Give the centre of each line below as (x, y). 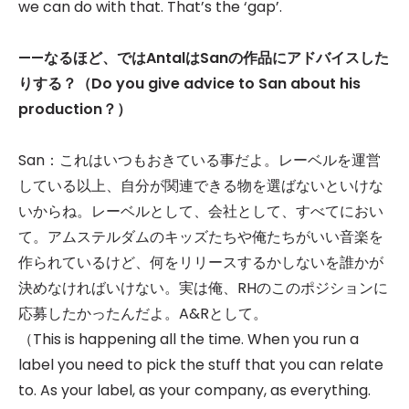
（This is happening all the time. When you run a (189, 340)
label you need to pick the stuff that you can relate (201, 365)
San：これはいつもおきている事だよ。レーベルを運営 (199, 161)
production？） (75, 110)
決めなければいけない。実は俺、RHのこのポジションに (203, 288)
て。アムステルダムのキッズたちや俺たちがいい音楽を (201, 237)
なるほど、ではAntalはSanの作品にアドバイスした (216, 58)
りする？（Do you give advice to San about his (189, 84)
